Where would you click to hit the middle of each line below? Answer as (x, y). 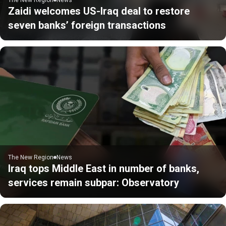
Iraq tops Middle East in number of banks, (104, 168)
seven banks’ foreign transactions (87, 25)
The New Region (31, 157)
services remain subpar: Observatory (94, 182)
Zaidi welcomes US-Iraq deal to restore (99, 11)
